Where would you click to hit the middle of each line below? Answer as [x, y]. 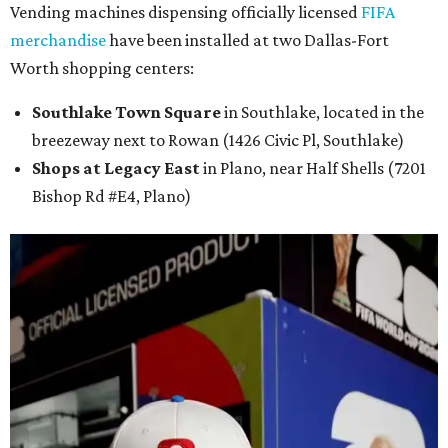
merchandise [58, 39]
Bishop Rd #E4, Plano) [111, 195]
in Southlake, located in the [322, 111]
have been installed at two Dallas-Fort [247, 39]
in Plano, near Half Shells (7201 [313, 167]
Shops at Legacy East [116, 167]
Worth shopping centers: [102, 67]
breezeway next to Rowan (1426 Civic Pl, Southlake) [218, 139]
